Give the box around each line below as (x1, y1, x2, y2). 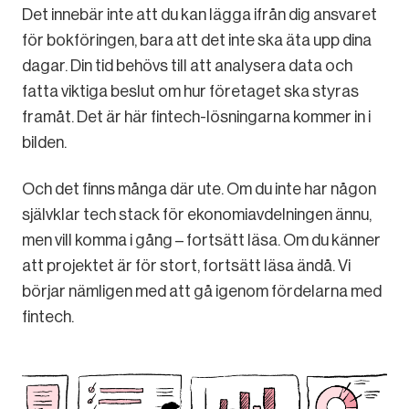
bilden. (22, 133, 67, 152)
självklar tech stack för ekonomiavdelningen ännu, (22, 205, 372, 225)
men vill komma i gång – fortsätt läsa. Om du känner (22, 231, 381, 250)
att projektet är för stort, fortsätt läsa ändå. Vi (22, 257, 351, 276)
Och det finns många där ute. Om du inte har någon (22, 180, 376, 199)
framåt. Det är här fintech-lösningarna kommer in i (22, 108, 371, 127)
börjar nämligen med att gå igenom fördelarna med (22, 282, 382, 301)
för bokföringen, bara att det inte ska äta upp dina (22, 31, 372, 50)
